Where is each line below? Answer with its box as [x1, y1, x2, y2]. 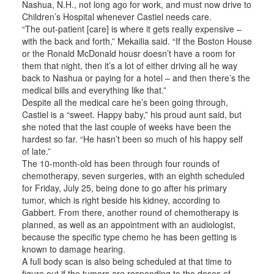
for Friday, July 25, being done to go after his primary [21, 182, 227, 194]
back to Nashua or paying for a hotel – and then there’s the [21, 72, 250, 84]
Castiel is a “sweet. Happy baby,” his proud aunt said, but [21, 108, 242, 120]
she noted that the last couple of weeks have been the [21, 120, 231, 133]
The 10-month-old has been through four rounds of [21, 157, 220, 169]
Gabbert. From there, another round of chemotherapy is [21, 206, 239, 218]
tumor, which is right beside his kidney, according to [21, 194, 220, 206]
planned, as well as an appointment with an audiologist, [21, 218, 235, 231]
